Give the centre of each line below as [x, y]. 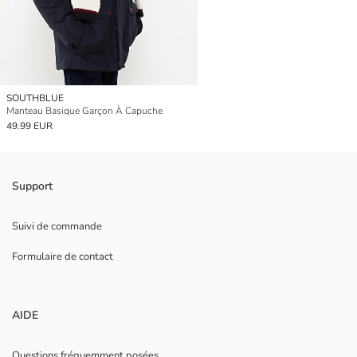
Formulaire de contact [63, 257]
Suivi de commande [57, 227]
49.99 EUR [29, 126]
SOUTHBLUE [35, 98]
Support [32, 186]
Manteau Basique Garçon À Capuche [84, 111]
